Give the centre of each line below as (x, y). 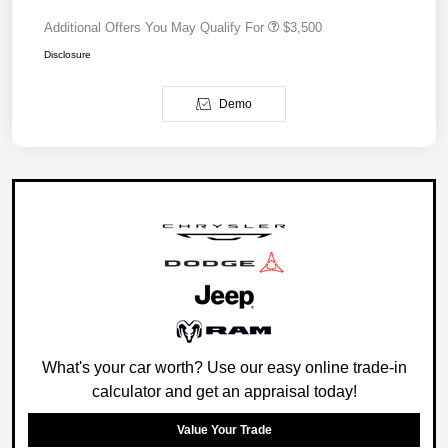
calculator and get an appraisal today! (224, 392)
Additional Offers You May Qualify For (154, 28)
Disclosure (67, 55)
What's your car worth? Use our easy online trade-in (224, 368)
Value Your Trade (224, 430)
